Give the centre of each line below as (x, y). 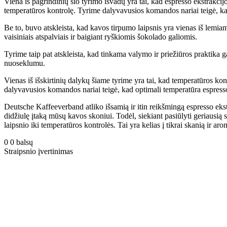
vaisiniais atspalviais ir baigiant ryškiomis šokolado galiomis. (101, 37)
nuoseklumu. (25, 63)
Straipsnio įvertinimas (39, 152)
